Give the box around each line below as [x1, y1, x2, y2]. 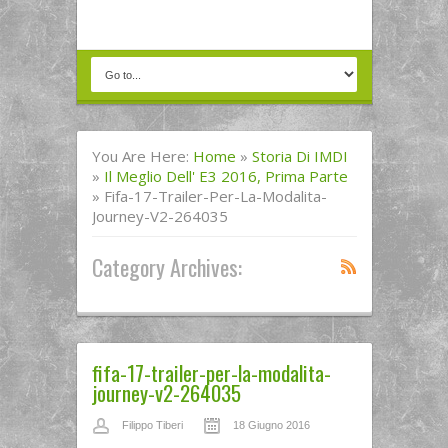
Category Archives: [91, 250, 242, 283]
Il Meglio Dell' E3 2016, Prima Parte [103, 166, 348, 186]
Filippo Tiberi [121, 419, 183, 431]
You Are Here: [91, 146, 193, 166]
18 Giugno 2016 [232, 419, 310, 431]
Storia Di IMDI [251, 146, 348, 166]
